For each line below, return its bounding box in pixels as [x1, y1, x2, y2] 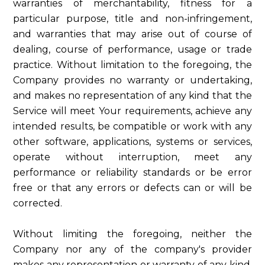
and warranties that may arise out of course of [13, 28, 252, 40]
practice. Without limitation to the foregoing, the [13, 59, 252, 70]
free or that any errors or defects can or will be [13, 182, 252, 193]
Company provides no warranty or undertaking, [13, 75, 252, 86]
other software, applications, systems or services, [13, 136, 252, 147]
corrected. [13, 198, 63, 209]
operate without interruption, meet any [13, 151, 252, 163]
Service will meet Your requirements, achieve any [13, 105, 252, 117]
